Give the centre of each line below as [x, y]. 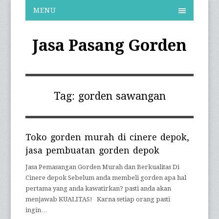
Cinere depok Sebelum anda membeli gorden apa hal [106, 178]
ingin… [37, 210]
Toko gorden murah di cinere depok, [108, 137]
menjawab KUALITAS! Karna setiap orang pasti [98, 199]
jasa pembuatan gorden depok [93, 150]
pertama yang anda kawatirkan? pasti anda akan [99, 188]
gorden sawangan [122, 96]
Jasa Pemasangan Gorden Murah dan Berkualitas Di [103, 167]
